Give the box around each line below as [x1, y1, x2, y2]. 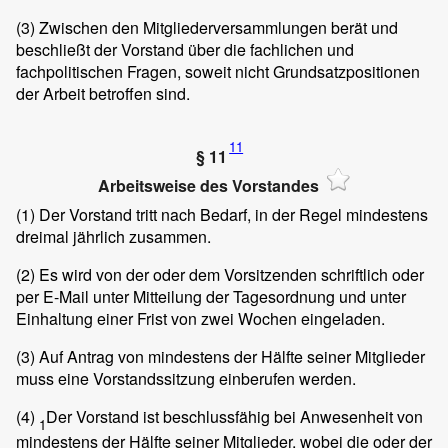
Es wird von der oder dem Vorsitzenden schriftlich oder [35, 262, 424, 286]
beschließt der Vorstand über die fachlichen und [16, 37, 354, 61]
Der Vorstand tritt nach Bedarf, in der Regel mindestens [35, 202, 428, 226]
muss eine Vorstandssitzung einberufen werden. [16, 366, 356, 390]
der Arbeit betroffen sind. [16, 81, 190, 105]
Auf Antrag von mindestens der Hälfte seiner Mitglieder [35, 344, 425, 368]
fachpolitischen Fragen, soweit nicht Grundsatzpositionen [16, 59, 420, 83]
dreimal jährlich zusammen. [16, 224, 211, 248]
